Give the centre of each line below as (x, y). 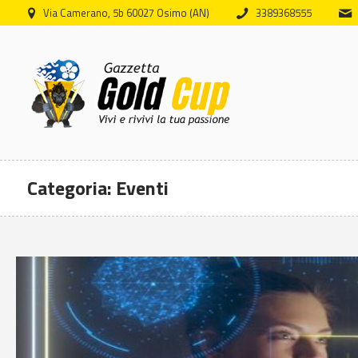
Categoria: (71, 188)
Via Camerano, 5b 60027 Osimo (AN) (126, 12)
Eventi (142, 188)
